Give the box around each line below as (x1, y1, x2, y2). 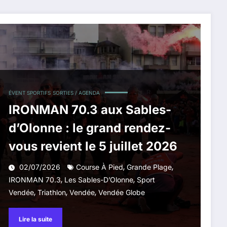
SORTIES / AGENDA (52, 89, 100, 96)
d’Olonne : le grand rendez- (8, 120, 171, 135)
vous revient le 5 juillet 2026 (8, 138, 177, 154)
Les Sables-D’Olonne (64, 175, 133, 184)
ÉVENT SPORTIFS (8, 89, 51, 96)
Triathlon (37, 187, 66, 197)
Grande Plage (126, 162, 172, 171)
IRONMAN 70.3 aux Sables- (8, 102, 171, 117)
